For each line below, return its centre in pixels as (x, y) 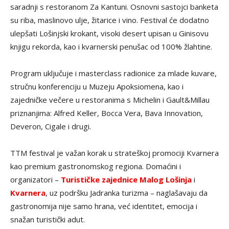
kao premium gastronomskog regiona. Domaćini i (96, 166)
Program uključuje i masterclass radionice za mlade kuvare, (113, 73)
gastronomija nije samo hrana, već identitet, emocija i (104, 206)
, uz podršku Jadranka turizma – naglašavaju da (127, 193)
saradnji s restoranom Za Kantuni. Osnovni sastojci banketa (114, 7)
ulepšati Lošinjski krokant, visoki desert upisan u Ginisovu (109, 33)
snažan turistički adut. (48, 220)
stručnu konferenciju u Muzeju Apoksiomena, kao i (97, 87)
